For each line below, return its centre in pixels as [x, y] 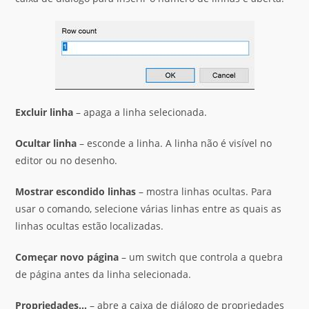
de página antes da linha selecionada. [103, 274]
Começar [37, 257]
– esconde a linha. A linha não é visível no [175, 143]
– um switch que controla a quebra [201, 257]
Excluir [31, 112]
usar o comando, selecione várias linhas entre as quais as [149, 209]
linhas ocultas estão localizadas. [90, 226]
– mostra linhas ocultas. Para [204, 191]
